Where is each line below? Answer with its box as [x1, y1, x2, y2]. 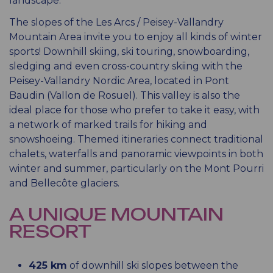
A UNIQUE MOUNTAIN [9, 204, 224, 225]
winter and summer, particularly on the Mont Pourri [9, 163, 264, 174]
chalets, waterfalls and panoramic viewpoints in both [9, 148, 263, 160]
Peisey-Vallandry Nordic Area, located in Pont [9, 75, 229, 87]
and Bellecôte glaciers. [9, 177, 119, 189]
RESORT [9, 221, 91, 242]
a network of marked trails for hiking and [9, 119, 207, 130]
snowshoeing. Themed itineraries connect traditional [9, 133, 263, 145]
